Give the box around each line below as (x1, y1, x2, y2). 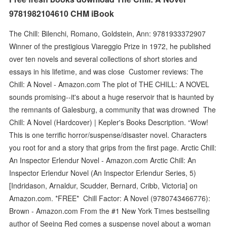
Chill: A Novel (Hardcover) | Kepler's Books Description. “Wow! (9, 117, 209, 127)
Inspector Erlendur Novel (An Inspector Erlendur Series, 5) (9, 167, 197, 178)
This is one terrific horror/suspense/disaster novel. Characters (9, 129, 207, 140)
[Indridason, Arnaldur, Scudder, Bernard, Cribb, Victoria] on (9, 180, 198, 191)
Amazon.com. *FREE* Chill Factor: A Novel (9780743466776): (9, 193, 211, 203)
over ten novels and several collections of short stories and (9, 53, 198, 64)
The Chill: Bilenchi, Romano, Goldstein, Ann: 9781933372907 (9, 28, 206, 39)
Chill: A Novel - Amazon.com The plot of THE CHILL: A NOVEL (9, 79, 210, 89)
